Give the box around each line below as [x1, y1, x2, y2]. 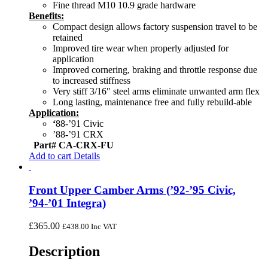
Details [71, 150, 100, 161]
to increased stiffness [53, 75, 130, 86]
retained [53, 32, 83, 42]
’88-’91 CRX [53, 129, 103, 139]
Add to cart [29, 150, 71, 161]
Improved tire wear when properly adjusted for [53, 42, 229, 53]
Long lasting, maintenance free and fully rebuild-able [53, 96, 252, 107]
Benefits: [29, 10, 64, 21]
